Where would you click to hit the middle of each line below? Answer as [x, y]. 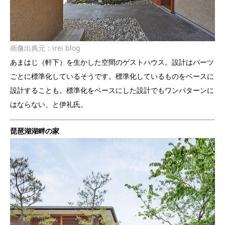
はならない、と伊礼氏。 [49, 104]
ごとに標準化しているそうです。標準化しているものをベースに [112, 76]
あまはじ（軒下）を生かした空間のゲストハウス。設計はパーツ [112, 62]
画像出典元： [31, 48]
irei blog [66, 48]
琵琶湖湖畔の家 [35, 131]
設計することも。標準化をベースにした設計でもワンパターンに [112, 90]
